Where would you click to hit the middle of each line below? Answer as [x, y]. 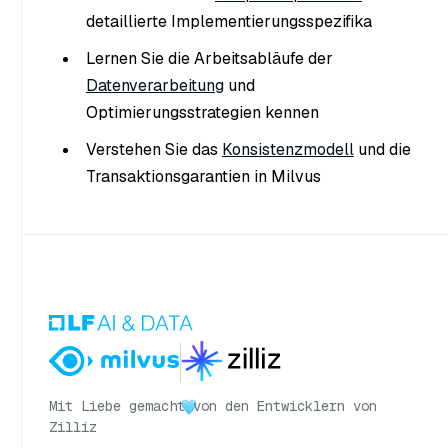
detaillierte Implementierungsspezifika [229, 21]
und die [382, 149]
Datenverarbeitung [155, 85]
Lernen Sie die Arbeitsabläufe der [209, 58]
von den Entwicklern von [285, 406]
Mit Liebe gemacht [117, 406]
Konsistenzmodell [288, 149]
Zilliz [73, 427]
